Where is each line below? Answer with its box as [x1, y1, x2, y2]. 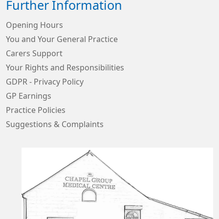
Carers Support [6, 49, 63, 57]
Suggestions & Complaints [6, 120, 104, 128]
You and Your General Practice [6, 35, 118, 43]
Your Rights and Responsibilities [6, 64, 124, 71]
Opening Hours [6, 21, 63, 29]
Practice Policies [6, 106, 66, 114]
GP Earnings [6, 92, 51, 100]
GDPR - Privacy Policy [6, 78, 84, 86]
